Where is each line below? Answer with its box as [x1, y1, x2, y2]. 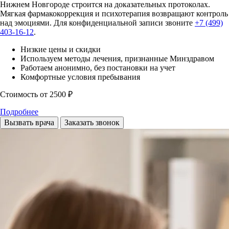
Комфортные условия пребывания [20, 72, 140, 81]
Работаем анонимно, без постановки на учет [20, 63, 175, 72]
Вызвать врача [4, 118, 54, 127]
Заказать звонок [64, 118, 120, 127]
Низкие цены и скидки [20, 44, 101, 54]
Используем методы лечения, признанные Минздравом [20, 54, 214, 63]
